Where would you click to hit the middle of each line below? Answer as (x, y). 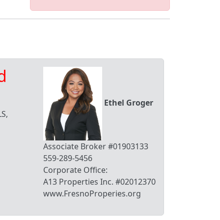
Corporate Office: (75, 170)
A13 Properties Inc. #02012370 (99, 182)
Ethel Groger (129, 103)
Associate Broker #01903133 (96, 146)
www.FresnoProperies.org (92, 193)
